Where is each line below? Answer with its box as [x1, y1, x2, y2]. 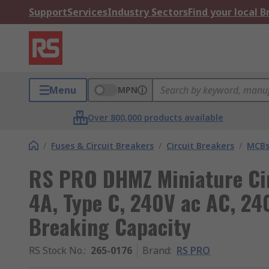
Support [29, 5, 67, 19]
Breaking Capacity [29, 210, 191, 242]
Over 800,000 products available [88, 112, 224, 123]
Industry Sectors [107, 5, 188, 19]
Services [67, 5, 107, 19]
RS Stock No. [29, 244, 84, 257]
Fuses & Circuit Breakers [51, 140, 154, 151]
